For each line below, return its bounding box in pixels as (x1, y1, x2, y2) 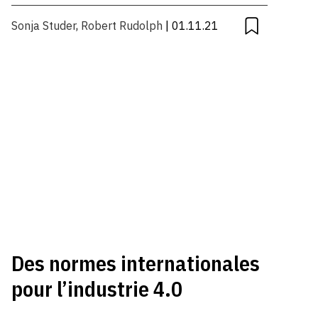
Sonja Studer (11, 18, 77, 33)
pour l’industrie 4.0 (11, 275, 183, 303)
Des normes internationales (11, 249, 261, 278)
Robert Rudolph (81, 18, 163, 33)
